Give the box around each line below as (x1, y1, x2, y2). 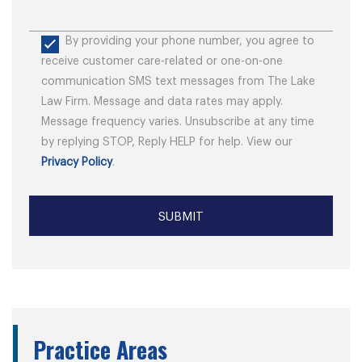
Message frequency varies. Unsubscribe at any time (41, 116, 314, 128)
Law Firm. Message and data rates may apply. (41, 96, 283, 107)
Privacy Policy (41, 157, 112, 168)
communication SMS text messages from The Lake (41, 76, 315, 87)
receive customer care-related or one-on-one (41, 56, 283, 67)
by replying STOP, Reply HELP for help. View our (41, 137, 293, 148)
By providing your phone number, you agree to (65, 36, 314, 47)
